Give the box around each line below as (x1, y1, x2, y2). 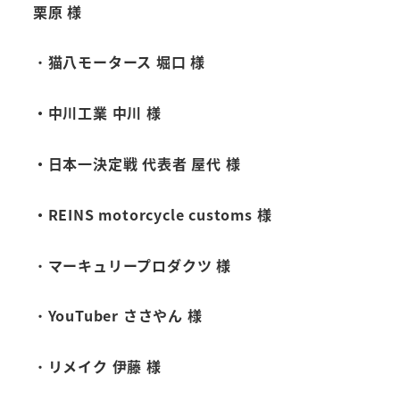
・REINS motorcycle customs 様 (32, 203, 272, 225)
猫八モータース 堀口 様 (47, 51, 206, 73)
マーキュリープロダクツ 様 (47, 254, 232, 276)
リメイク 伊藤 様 (47, 355, 162, 378)
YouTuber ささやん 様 (47, 304, 203, 327)
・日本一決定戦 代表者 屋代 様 (32, 152, 241, 174)
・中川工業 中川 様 (32, 102, 162, 124)
